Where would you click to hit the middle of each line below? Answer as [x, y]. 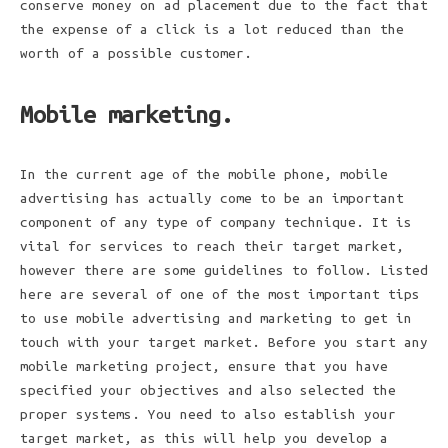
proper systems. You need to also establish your [208, 414]
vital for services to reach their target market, [212, 246]
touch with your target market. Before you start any [224, 342]
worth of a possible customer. [136, 53]
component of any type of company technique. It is [216, 222]
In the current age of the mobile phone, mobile [204, 174]
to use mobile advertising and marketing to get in [216, 318]
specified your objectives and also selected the [208, 390]
